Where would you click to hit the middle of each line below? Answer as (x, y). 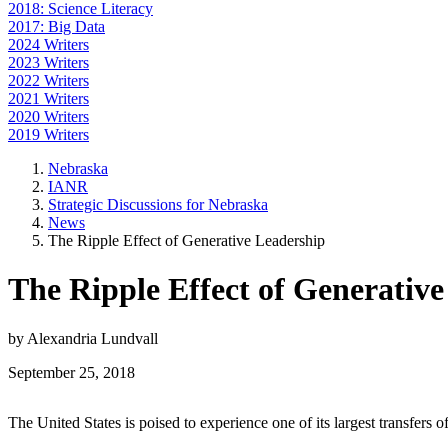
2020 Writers (48, 116)
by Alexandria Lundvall (83, 338)
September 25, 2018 (71, 372)
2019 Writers (48, 134)
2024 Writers (48, 44)
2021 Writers (48, 98)
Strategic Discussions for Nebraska (158, 204)
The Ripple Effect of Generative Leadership (186, 240)
